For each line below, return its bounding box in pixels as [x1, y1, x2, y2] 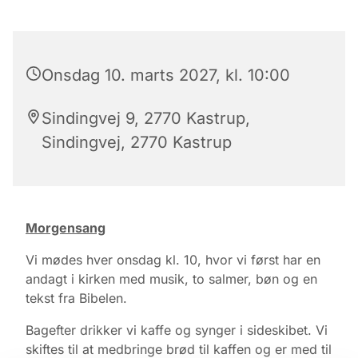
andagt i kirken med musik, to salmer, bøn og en [26, 270, 317, 287]
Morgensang [26, 219, 105, 236]
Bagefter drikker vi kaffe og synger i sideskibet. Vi [26, 321, 328, 338]
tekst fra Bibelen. [26, 289, 127, 306]
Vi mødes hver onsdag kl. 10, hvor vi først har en [26, 251, 320, 268]
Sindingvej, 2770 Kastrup [42, 132, 232, 152]
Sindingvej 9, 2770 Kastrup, [42, 108, 250, 128]
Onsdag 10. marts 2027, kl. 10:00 [42, 65, 290, 85]
